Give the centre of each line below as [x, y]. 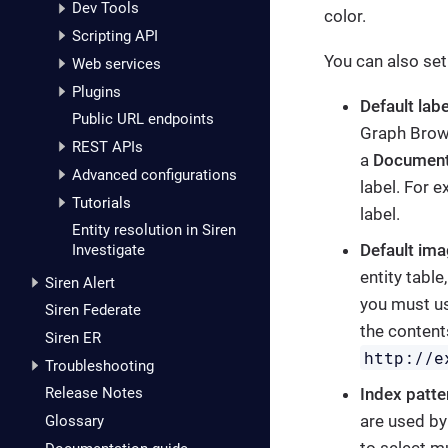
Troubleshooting [99, 365]
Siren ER [73, 338]
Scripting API [115, 36]
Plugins [96, 91]
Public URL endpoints [143, 119]
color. [345, 15]
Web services [116, 63]
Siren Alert [80, 282]
